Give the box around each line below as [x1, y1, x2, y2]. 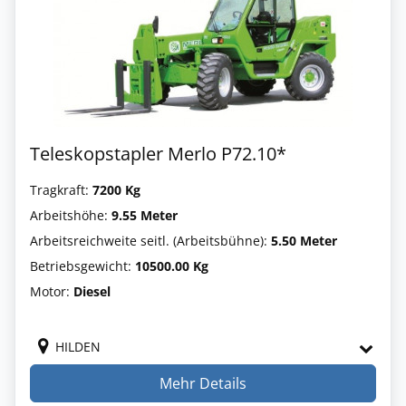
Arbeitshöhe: [30, 206, 111, 224]
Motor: [30, 282, 73, 300]
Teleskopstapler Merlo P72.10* [30, 140, 286, 166]
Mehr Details [159, 372, 246, 393]
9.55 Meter [111, 206, 178, 224]
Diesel [73, 282, 111, 300]
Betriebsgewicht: [30, 256, 135, 275]
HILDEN [55, 337, 101, 355]
